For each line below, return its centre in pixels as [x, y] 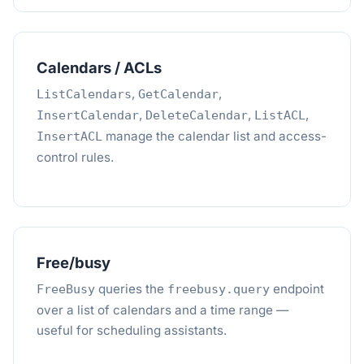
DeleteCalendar [197, 115]
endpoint [297, 289]
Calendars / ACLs [99, 67]
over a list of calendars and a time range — [162, 310]
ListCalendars [84, 94]
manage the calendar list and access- [214, 136]
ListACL [280, 115]
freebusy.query [219, 289]
